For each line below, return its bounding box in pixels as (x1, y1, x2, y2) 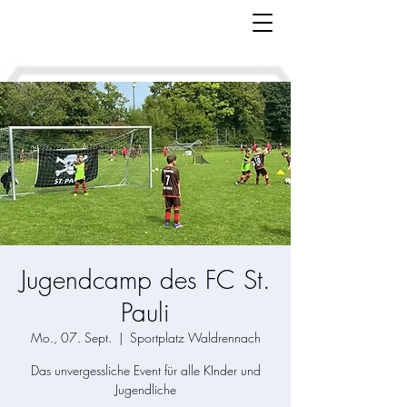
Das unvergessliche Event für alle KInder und (30, 362, 261, 379)
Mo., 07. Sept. (30, 329, 112, 346)
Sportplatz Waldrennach (129, 329, 261, 346)
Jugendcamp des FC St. (20, 263, 271, 296)
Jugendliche (114, 381, 176, 398)
